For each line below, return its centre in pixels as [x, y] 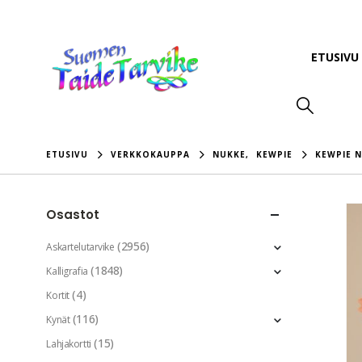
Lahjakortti [69, 344]
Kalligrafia [67, 271]
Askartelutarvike [80, 247]
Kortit [58, 296]
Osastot [73, 215]
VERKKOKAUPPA [151, 155]
